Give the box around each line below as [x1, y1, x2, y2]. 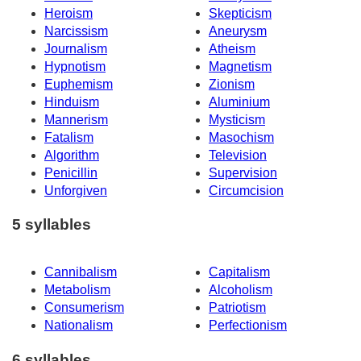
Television [209, 147, 267, 162]
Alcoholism [209, 283, 272, 297]
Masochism [209, 130, 274, 144]
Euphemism [44, 77, 113, 91]
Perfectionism [209, 318, 287, 333]
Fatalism [44, 130, 93, 144]
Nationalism [44, 318, 113, 333]
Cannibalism [44, 265, 117, 280]
